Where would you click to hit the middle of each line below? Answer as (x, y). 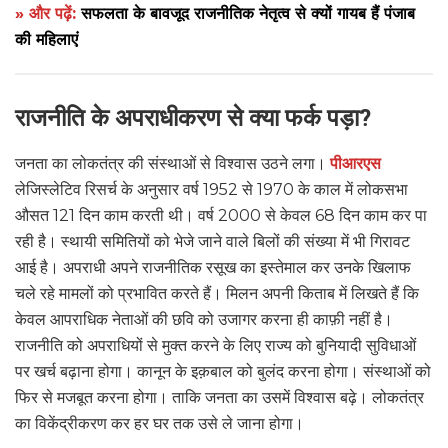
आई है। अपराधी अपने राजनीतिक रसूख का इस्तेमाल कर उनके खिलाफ (213, 268)
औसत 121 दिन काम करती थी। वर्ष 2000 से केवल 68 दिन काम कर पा (221, 216)
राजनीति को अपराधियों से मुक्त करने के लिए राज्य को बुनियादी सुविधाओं (215, 346)
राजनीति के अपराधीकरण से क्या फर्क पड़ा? (193, 118)
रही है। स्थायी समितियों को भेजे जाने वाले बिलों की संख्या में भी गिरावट (212, 242)
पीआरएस (355, 164)
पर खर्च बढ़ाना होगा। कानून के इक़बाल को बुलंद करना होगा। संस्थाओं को (223, 372)
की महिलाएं (46, 40)
